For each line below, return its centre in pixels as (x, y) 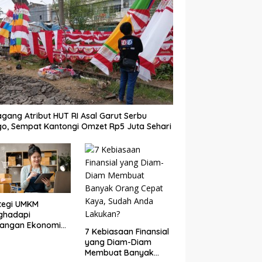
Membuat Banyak (119, 252)
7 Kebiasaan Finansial (127, 231)
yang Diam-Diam (118, 242)
